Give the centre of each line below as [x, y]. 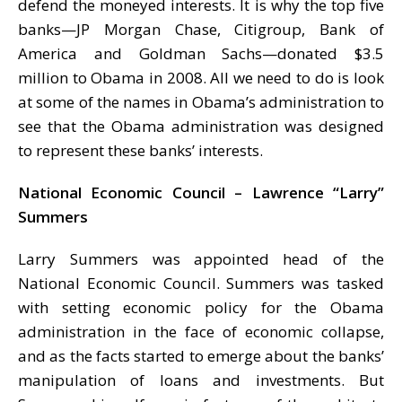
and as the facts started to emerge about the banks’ [201, 355]
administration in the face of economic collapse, [201, 331]
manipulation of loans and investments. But [201, 380]
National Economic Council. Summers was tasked [201, 283]
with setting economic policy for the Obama [201, 307]
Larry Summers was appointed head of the [201, 258]
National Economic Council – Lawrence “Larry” [201, 192]
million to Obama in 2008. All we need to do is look [201, 77]
